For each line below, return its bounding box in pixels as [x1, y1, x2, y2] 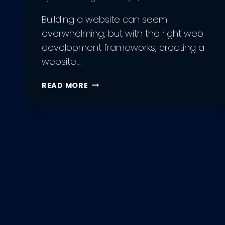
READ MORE [42, 80, 88, 90]
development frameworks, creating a [42, 41, 204, 54]
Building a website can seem [42, 13, 167, 26]
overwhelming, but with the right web [42, 27, 203, 40]
